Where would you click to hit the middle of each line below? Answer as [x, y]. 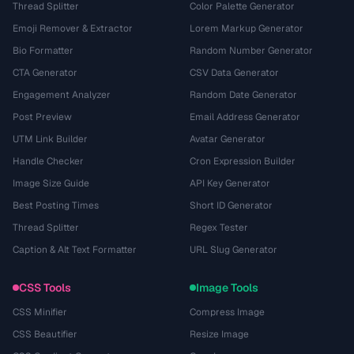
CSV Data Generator [234, 73]
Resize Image [219, 334]
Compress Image [227, 312]
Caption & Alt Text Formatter [75, 250]
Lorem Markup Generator [247, 28]
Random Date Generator [243, 95]
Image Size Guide [51, 183]
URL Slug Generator [233, 250]
